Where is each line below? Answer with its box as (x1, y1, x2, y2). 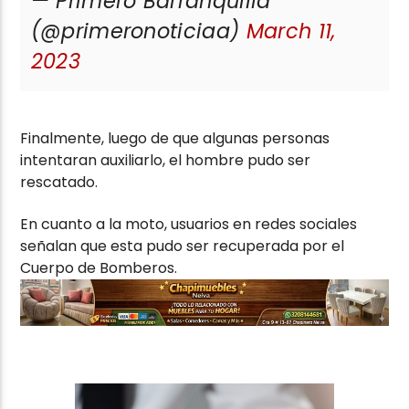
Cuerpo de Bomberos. (20, 257, 178, 279)
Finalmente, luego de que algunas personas (20, 127, 330, 149)
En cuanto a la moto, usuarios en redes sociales (20, 214, 358, 236)
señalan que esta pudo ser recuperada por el (20, 236, 345, 257)
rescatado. (20, 171, 99, 193)
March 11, (246, 16, 336, 46)
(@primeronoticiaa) (30, 16, 246, 46)
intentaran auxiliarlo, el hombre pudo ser (20, 149, 311, 171)
